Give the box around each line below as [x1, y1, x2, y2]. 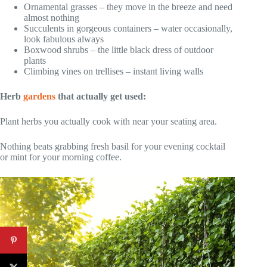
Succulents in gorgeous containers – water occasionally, [24, 23, 232, 34]
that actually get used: [55, 91, 146, 102]
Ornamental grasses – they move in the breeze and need [24, 2, 232, 13]
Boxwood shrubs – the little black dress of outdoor [24, 45, 213, 55]
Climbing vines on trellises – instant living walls [24, 66, 203, 77]
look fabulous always [24, 34, 104, 45]
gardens [23, 91, 55, 102]
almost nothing [24, 13, 79, 23]
